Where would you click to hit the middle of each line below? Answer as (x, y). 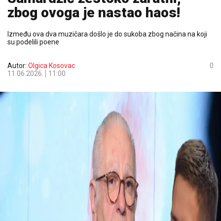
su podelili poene (33, 42)
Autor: (18, 66)
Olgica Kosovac (52, 66)
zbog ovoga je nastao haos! (94, 13)
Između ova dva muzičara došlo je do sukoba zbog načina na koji (107, 34)
